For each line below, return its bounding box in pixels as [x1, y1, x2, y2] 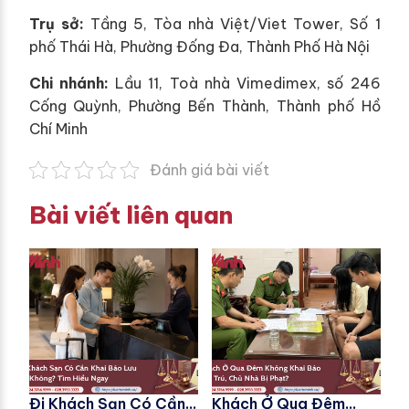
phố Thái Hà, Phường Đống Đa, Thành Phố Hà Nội [28, 37, 370, 56]
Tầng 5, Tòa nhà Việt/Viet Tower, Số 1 [83, 14, 381, 33]
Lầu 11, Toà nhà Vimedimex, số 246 [108, 73, 381, 92]
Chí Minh [28, 119, 88, 138]
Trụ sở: [28, 14, 84, 33]
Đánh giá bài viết [150, 160, 269, 179]
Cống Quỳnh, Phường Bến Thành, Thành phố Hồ [28, 96, 381, 115]
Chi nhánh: [28, 73, 109, 92]
